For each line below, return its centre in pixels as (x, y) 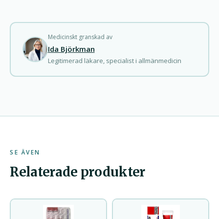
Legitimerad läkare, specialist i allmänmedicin (114, 61)
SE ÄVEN (25, 152)
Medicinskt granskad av (80, 37)
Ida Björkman (71, 49)
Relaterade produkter (77, 172)
